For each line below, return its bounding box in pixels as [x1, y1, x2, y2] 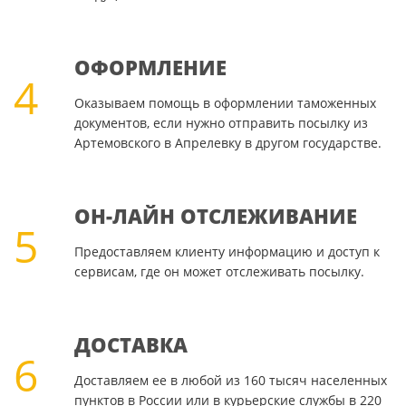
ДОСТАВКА [73, 331, 188, 359]
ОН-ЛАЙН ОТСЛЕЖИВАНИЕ [73, 202, 357, 230]
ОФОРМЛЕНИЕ [73, 53, 227, 82]
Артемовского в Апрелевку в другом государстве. [73, 134, 382, 152]
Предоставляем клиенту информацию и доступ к [73, 243, 380, 261]
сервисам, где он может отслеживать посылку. [73, 263, 364, 281]
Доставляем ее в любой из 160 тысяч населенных [73, 372, 387, 390]
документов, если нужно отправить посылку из [73, 114, 368, 132]
